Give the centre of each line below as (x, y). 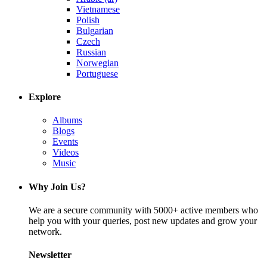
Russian (91, 52)
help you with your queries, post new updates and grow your (143, 221)
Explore (45, 97)
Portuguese (97, 73)
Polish (88, 20)
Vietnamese (98, 9)
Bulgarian (95, 30)
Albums (67, 120)
